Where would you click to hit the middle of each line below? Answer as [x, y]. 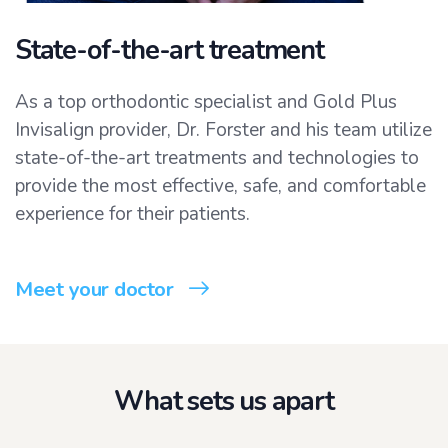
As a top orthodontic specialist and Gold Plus [206, 102]
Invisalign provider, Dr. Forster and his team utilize [223, 130]
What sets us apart [224, 402]
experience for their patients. [135, 214]
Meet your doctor [94, 289]
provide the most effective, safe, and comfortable [220, 186]
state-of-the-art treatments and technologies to [217, 158]
